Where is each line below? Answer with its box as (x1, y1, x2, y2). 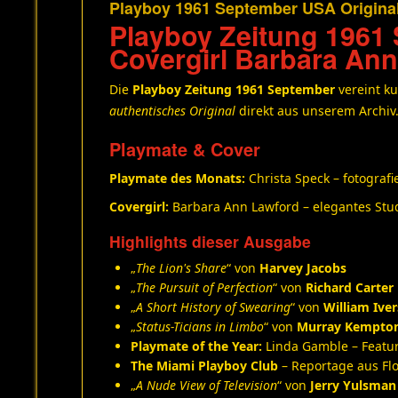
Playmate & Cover (109, 136, 260, 162)
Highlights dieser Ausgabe (109, 230, 311, 252)
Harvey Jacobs (259, 259, 346, 276)
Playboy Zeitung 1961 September (132, 81, 335, 98)
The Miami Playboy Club (131, 357, 278, 374)
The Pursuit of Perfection (136, 279, 273, 296)
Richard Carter (306, 279, 394, 296)
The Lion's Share (136, 259, 227, 276)
